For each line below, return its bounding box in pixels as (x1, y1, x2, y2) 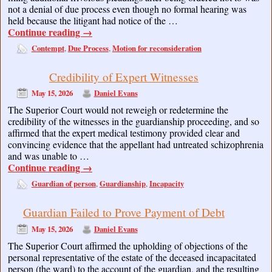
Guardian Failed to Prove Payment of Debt (23, 205, 225, 220)
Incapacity (149, 178, 184, 189)
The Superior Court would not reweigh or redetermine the (8, 103, 228, 117)
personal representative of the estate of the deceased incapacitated (8, 250, 256, 263)
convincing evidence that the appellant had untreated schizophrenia (8, 138, 263, 151)
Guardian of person (31, 178, 96, 189)
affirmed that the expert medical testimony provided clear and (8, 126, 240, 140)
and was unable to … (8, 149, 89, 163)
